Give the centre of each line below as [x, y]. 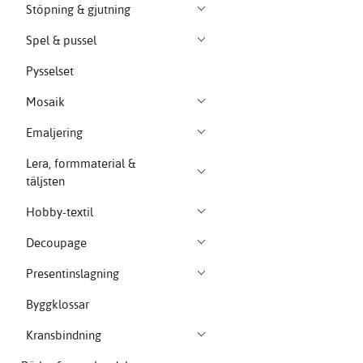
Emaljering [55, 133]
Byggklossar [58, 305]
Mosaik [46, 102]
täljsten [46, 181]
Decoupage [57, 243]
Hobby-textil [60, 212]
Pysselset [50, 71]
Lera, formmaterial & [81, 164]
